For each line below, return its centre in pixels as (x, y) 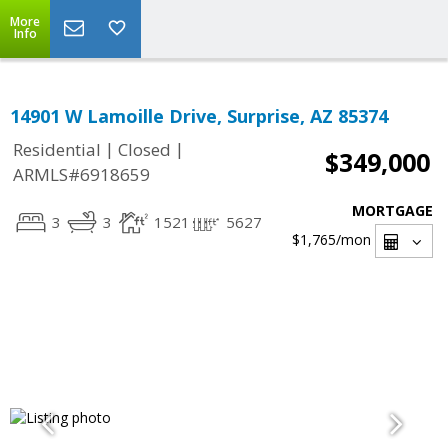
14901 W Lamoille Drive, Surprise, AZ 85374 (199, 116)
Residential (57, 150)
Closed (144, 150)
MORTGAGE (392, 210)
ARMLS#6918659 (81, 175)
